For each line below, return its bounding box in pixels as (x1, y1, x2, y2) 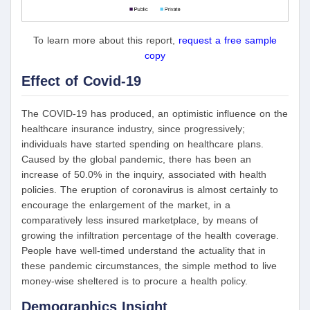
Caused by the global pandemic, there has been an (21, 154, 251, 165)
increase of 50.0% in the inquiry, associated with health (21, 169, 266, 181)
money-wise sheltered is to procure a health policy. (21, 275, 248, 287)
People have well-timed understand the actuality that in (21, 245, 266, 257)
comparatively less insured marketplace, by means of (21, 215, 258, 226)
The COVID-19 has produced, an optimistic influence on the (21, 108, 288, 120)
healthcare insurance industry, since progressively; (21, 123, 245, 135)
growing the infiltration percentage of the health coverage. (21, 230, 279, 241)
